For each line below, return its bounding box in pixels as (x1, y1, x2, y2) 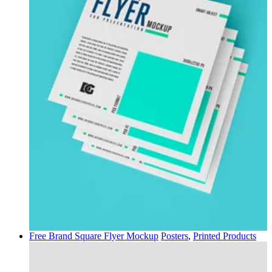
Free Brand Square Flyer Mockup (29, 230, 158, 241)
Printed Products (193, 230, 256, 241)
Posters (161, 230, 188, 241)
